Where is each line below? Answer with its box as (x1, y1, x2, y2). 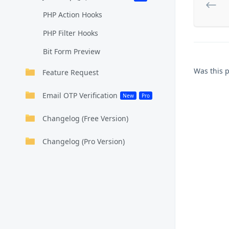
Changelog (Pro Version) (42, 136, 125, 146)
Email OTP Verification (42, 90, 118, 100)
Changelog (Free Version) (42, 113, 128, 123)
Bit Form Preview (43, 47, 100, 56)
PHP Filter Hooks (43, 28, 98, 38)
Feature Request (42, 67, 99, 77)
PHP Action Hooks (43, 10, 102, 19)
